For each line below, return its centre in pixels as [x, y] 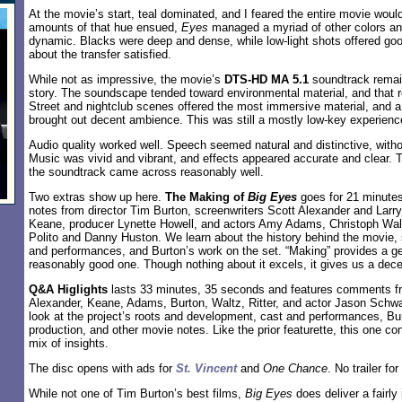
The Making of [206, 197]
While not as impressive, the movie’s [127, 79]
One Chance [295, 368]
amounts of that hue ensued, [105, 27]
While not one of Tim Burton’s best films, [137, 393]
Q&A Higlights [68, 289]
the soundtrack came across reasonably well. [146, 172]
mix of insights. [69, 343]
